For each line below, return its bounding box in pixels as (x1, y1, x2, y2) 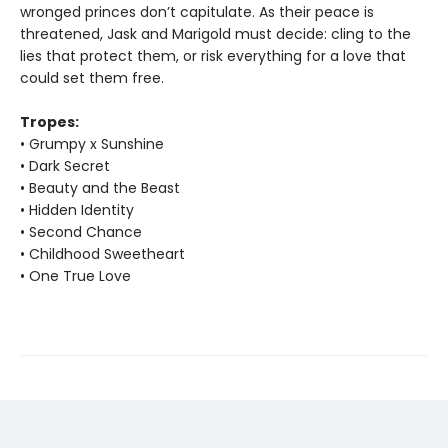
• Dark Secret (20, 156, 110, 177)
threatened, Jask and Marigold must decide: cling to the (20, 24, 411, 45)
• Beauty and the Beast (20, 178, 180, 199)
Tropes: (20, 112, 79, 133)
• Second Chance (20, 222, 142, 243)
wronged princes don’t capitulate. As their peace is (20, 2, 374, 23)
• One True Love (20, 266, 131, 287)
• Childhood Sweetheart (20, 244, 185, 265)
